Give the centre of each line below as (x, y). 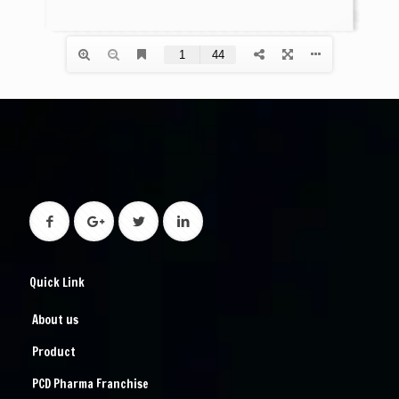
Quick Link (57, 282)
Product (54, 352)
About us (55, 320)
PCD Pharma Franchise (90, 384)
